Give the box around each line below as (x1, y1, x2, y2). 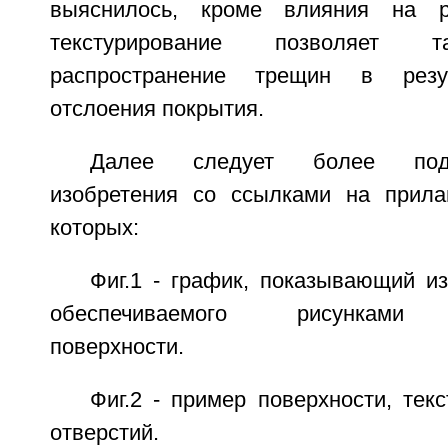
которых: (49, 216, 139, 240)
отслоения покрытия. (49, 97, 264, 121)
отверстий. (49, 421, 159, 445)
